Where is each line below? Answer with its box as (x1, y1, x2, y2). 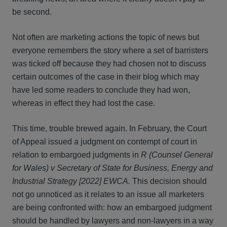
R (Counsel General (141, 150, 213, 159)
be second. (12, 8, 56, 16)
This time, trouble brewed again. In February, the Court (12, 124, 207, 133)
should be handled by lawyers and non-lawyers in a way (12, 216, 213, 225)
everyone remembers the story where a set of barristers (12, 46, 208, 55)
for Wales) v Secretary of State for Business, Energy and (12, 164, 213, 172)
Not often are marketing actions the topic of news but (12, 33, 199, 42)
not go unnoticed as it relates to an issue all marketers (12, 190, 204, 199)
